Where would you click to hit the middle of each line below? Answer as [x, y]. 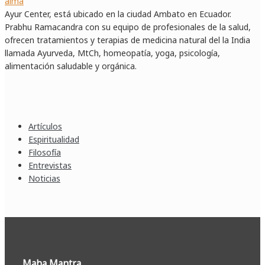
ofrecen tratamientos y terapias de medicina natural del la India [127, 40]
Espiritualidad [54, 140]
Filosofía [45, 153]
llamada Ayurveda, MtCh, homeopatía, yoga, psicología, [112, 53]
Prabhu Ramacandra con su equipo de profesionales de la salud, [128, 27]
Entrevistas [50, 166]
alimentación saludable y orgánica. [71, 66]
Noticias [44, 179]
